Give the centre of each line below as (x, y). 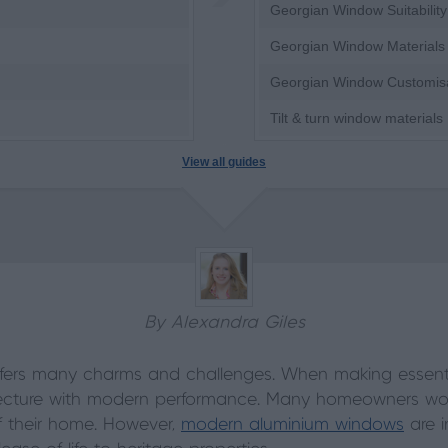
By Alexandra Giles (224, 323)
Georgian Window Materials (357, 46)
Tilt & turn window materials (356, 118)
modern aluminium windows (292, 425)
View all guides (224, 162)
